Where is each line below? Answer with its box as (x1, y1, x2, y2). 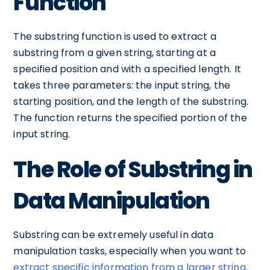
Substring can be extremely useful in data (13, 228, 214, 242)
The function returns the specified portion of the (13, 111, 247, 125)
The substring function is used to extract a (13, 30, 216, 43)
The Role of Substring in (13, 154, 253, 185)
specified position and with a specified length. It (13, 62, 241, 76)
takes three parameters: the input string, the (13, 78, 231, 92)
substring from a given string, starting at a (13, 46, 216, 60)
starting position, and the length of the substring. (13, 95, 249, 108)
